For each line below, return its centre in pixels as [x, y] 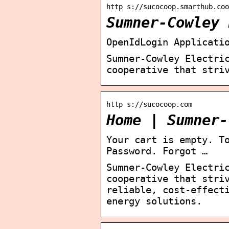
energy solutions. [154, 201]
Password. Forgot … [157, 151]
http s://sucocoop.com [149, 104]
